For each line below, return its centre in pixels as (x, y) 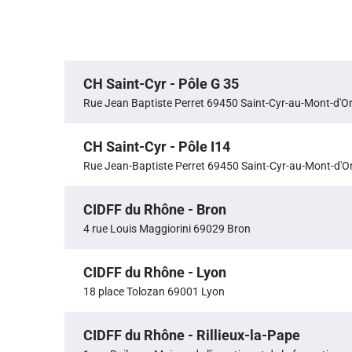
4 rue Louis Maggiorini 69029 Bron (167, 229)
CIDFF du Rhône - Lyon (155, 273)
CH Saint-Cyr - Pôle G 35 (161, 84)
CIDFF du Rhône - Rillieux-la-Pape (192, 335)
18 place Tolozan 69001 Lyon (154, 292)
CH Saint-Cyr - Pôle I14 (157, 147)
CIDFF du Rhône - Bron (155, 210)
